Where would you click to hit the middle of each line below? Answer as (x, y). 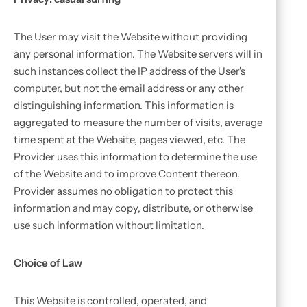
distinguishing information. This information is (124, 105)
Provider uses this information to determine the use (135, 157)
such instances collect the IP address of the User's (130, 71)
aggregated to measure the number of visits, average (138, 122)
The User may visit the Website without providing (131, 37)
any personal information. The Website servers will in (138, 54)
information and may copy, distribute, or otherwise (133, 208)
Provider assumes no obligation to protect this (123, 191)
